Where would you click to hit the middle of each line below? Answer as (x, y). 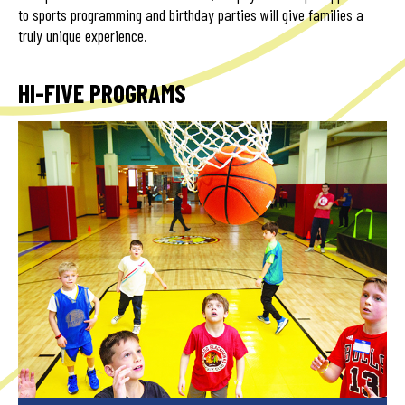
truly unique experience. (83, 35)
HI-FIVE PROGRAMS (102, 93)
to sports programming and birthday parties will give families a (191, 14)
